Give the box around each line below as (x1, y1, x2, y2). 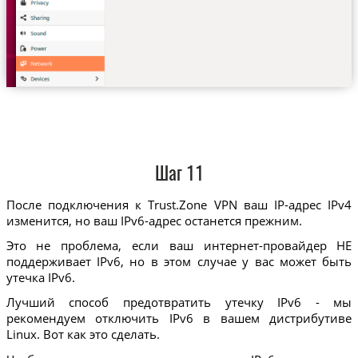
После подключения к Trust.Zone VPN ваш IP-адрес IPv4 (6, 196, 352, 213)
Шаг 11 (154, 166, 204, 185)
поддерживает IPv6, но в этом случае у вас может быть (6, 253, 352, 269)
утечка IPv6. (6, 268, 75, 285)
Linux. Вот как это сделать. (6, 326, 160, 343)
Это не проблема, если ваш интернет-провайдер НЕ (6, 237, 352, 253)
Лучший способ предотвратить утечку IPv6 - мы (6, 294, 352, 311)
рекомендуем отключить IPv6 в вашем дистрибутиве (6, 310, 352, 327)
